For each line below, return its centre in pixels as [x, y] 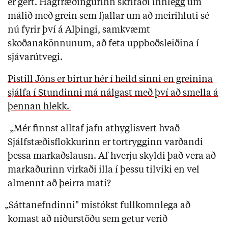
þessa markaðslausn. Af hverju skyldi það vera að [112, 156]
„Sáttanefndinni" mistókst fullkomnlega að [98, 205]
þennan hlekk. [39, 107]
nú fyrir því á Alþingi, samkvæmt [79, 30]
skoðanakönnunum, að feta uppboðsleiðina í [103, 44]
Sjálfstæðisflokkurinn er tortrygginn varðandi [105, 142]
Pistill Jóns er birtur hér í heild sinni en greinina [110, 79]
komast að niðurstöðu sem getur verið [88, 219]
